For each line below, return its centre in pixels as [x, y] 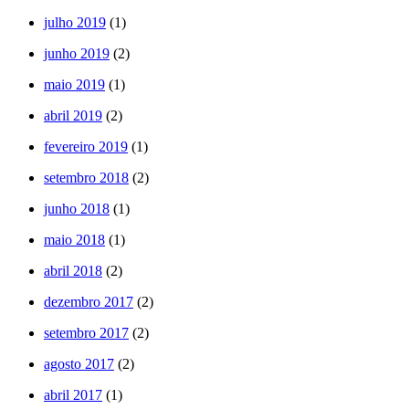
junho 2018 [77, 209]
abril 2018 [73, 271]
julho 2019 [75, 23]
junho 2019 [77, 54]
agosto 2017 [79, 364]
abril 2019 [73, 116]
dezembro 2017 [89, 302]
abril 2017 [73, 395]
